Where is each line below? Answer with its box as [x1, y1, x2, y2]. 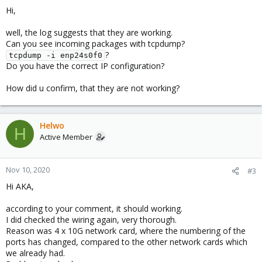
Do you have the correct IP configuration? [6, 60, 164, 71]
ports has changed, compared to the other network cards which [6, 236, 247, 247]
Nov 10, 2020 [6, 164, 50, 175]
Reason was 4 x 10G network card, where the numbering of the [6, 225, 246, 236]
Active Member [40, 132, 92, 142]
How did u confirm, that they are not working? [6, 82, 180, 94]
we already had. [6, 247, 65, 258]
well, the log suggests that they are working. [6, 27, 173, 38]
